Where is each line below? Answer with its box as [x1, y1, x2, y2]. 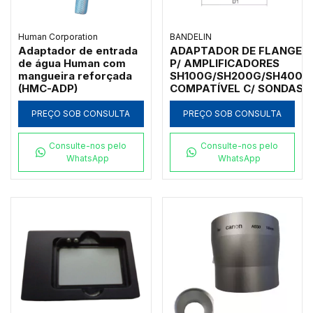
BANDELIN [169, 31, 212, 42]
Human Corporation [18, 31, 98, 42]
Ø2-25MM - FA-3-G [169, 94, 271, 108]
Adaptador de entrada [18, 43, 138, 57]
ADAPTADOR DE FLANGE [169, 43, 302, 57]
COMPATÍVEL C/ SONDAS [169, 81, 303, 95]
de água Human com [18, 56, 126, 70]
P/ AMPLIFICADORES [169, 56, 279, 70]
